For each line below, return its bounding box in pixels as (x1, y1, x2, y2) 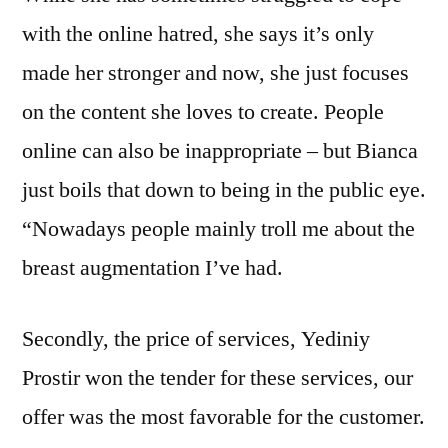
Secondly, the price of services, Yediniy (22, 325, 370, 354)
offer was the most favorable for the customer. (22, 403, 425, 432)
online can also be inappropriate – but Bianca (22, 137, 418, 166)
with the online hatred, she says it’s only (22, 20, 374, 49)
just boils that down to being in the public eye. (22, 176, 426, 205)
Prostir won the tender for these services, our (22, 364, 413, 393)
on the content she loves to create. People (22, 98, 384, 127)
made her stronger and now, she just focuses (22, 59, 409, 88)
